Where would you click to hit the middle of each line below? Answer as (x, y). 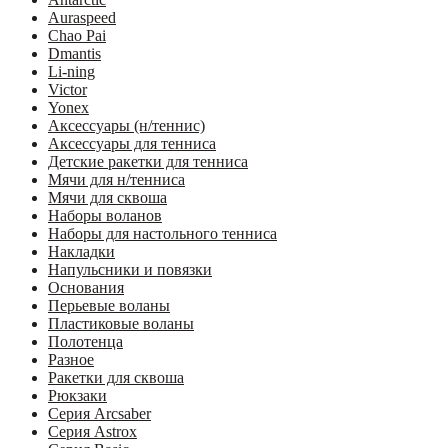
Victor (67, 89)
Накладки (81, 251)
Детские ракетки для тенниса (148, 161)
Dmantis (74, 53)
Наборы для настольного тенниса (162, 233)
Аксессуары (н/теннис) (126, 125)
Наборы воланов (105, 215)
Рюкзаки (77, 395)
